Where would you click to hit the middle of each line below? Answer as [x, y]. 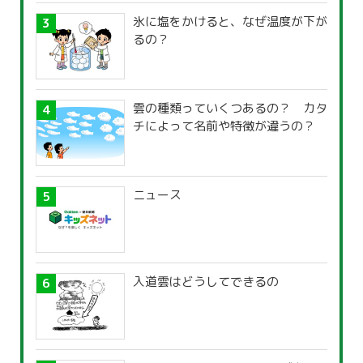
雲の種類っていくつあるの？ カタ [230, 109]
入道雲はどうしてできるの [206, 282]
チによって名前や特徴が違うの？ [224, 126]
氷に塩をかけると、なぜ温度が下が [230, 22]
